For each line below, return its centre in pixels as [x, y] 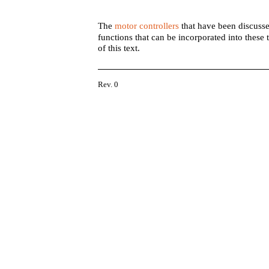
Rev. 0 [108, 84]
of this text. [119, 48]
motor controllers [147, 26]
